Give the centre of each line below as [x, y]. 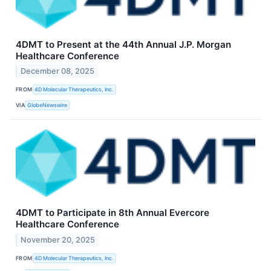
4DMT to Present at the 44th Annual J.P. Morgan [123, 44]
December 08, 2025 [58, 71]
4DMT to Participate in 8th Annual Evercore [113, 213]
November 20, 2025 [58, 240]
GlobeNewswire [47, 105]
